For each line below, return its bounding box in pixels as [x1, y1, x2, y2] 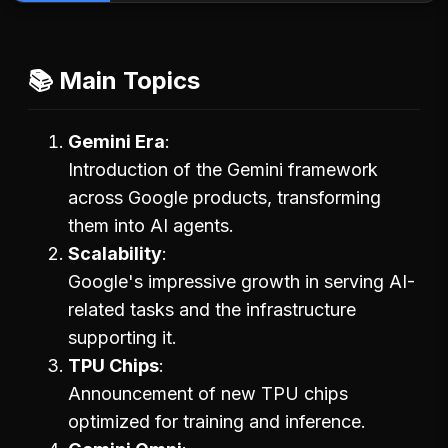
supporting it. [68, 326, 177, 348]
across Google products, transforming [68, 186, 381, 208]
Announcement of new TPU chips [68, 382, 348, 404]
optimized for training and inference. [68, 410, 366, 432]
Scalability [68, 242, 162, 264]
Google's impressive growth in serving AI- [68, 270, 415, 292]
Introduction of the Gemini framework [68, 158, 378, 180]
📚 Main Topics [28, 65, 200, 95]
